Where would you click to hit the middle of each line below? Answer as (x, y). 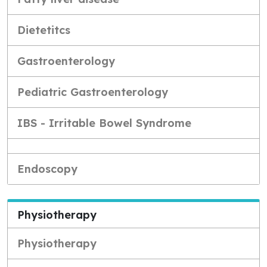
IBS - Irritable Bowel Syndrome (104, 123)
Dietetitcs (44, 30)
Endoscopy (47, 169)
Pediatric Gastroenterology (93, 92)
